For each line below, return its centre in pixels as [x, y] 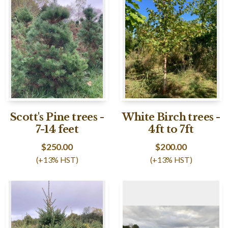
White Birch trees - [171, 117]
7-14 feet [57, 129]
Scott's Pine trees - [57, 117]
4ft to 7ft [171, 129]
